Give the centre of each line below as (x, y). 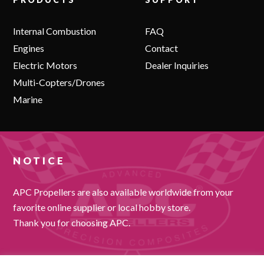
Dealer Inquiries (177, 65)
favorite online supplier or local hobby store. (102, 207)
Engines (29, 48)
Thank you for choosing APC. (72, 223)
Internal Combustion (55, 31)
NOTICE (39, 161)
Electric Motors (45, 65)
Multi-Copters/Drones (59, 82)
